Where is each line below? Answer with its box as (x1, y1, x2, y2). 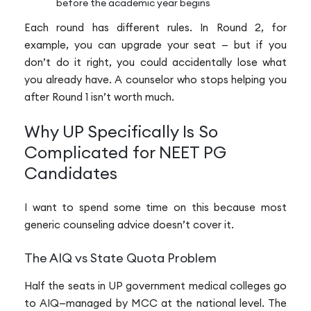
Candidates (24, 162, 117, 184)
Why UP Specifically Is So (24, 121, 218, 142)
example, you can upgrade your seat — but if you (24, 37, 287, 51)
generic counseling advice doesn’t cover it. (24, 218, 234, 232)
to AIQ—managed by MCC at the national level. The (24, 296, 287, 310)
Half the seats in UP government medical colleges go (24, 278, 287, 292)
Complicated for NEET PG (24, 142, 226, 163)
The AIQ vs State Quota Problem (24, 249, 217, 266)
